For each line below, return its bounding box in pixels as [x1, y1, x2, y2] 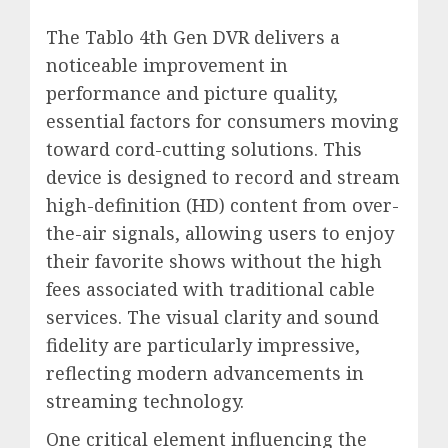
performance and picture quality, [46, 81, 338, 106]
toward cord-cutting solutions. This [46, 137, 362, 162]
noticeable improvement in [46, 53, 288, 78]
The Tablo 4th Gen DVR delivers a [46, 25, 340, 50]
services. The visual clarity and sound [46, 305, 379, 330]
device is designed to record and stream [46, 165, 400, 190]
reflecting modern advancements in [46, 361, 364, 386]
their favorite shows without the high [46, 249, 382, 274]
